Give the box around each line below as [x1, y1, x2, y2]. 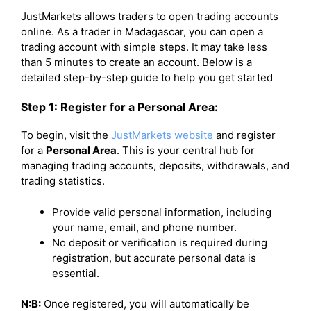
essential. [52, 266, 99, 280]
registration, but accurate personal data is [52, 251, 256, 264]
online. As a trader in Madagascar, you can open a [21, 24, 263, 38]
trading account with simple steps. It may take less [21, 40, 267, 53]
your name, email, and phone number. [52, 220, 237, 234]
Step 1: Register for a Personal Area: [21, 100, 218, 114]
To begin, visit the [21, 128, 108, 142]
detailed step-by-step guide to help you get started [21, 70, 273, 84]
